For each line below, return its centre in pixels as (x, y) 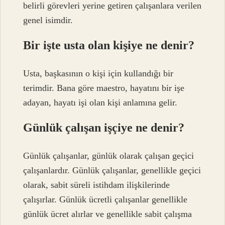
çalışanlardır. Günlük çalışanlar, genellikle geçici (112, 171)
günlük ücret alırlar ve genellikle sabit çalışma (108, 214)
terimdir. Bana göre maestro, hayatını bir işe (104, 88)
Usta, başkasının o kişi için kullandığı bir (98, 74)
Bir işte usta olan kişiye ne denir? (109, 45)
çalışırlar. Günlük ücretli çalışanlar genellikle (105, 200)
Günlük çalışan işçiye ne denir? (104, 128)
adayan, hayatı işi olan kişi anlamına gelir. (100, 103)
